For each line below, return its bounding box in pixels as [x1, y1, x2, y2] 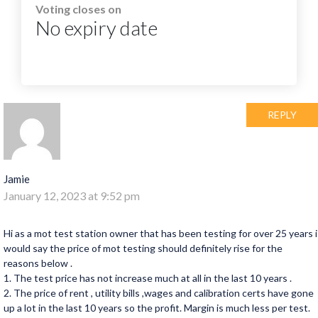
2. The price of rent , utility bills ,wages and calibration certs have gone [4, 287, 314, 299]
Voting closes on [35, 2, 121, 16]
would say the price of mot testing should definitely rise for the [4, 242, 283, 254]
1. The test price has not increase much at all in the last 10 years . [4, 272, 292, 284]
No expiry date [35, 16, 158, 40]
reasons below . [4, 257, 72, 269]
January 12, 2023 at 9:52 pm [4, 189, 140, 202]
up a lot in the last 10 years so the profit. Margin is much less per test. [4, 302, 310, 314]
